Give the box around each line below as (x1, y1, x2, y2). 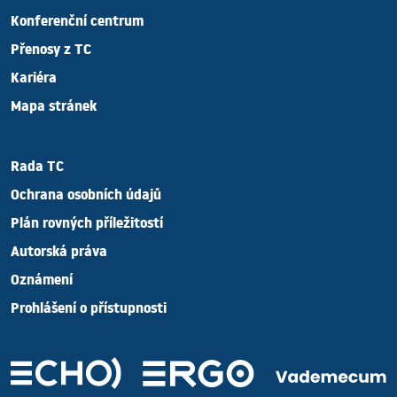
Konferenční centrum (11, 11, 144, 37)
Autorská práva (11, 241, 107, 268)
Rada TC (11, 156, 64, 183)
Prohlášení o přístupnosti (11, 298, 167, 324)
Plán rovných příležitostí (11, 213, 163, 239)
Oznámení (11, 269, 73, 296)
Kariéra (11, 67, 57, 94)
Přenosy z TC (11, 39, 91, 66)
